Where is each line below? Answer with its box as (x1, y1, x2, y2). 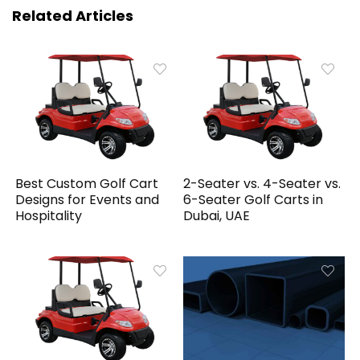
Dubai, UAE (183, 207, 251, 226)
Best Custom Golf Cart (15, 174, 159, 194)
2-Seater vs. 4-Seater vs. (183, 174, 342, 194)
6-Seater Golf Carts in (183, 190, 324, 210)
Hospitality (15, 207, 83, 226)
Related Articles (12, 6, 133, 26)
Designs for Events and (15, 190, 160, 210)
